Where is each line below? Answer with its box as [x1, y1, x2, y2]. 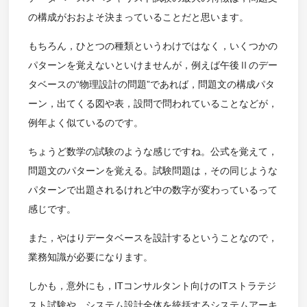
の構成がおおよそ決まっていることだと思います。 [27, 12, 249, 23]
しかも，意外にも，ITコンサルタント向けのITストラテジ [27, 280, 276, 292]
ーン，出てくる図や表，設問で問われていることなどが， [27, 98, 278, 110]
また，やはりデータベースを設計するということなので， [27, 232, 278, 244]
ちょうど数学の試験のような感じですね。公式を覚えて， [27, 146, 278, 158]
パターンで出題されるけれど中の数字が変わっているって [27, 184, 278, 196]
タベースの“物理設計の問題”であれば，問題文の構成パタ [27, 79, 275, 90]
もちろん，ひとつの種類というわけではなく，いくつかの [27, 40, 278, 52]
